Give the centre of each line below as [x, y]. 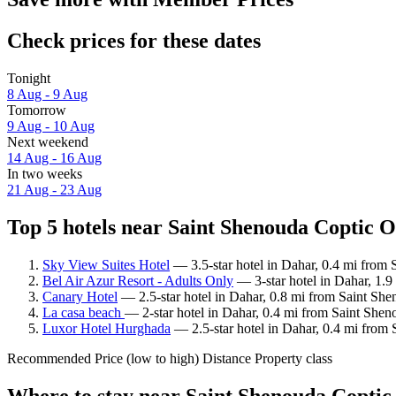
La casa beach [84, 312]
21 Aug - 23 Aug [54, 189]
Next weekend [48, 141]
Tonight [29, 78]
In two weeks [45, 173]
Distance [227, 358]
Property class [293, 358]
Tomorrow [37, 110]
